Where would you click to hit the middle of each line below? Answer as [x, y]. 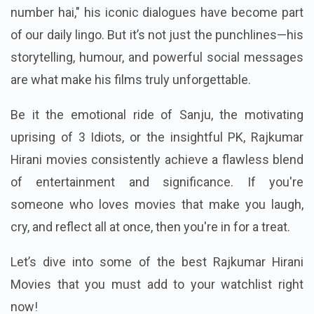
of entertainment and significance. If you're [157, 182]
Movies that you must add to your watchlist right [157, 285]
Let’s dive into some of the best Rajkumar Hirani [157, 262]
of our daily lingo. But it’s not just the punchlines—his [157, 35]
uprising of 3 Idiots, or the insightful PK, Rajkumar [157, 137]
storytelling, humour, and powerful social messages [157, 57]
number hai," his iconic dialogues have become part [157, 13]
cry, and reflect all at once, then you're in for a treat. [150, 227]
